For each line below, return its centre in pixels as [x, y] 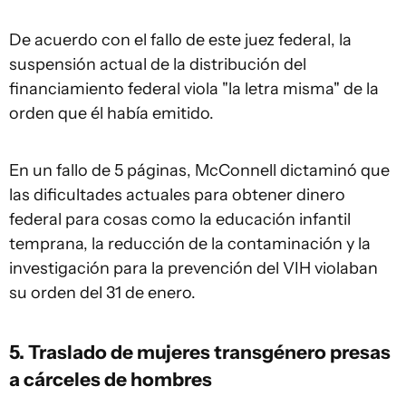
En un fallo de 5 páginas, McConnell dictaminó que [199, 171]
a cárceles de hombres [111, 379]
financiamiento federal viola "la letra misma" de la [194, 89]
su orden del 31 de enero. [102, 293]
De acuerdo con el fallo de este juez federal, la [180, 40]
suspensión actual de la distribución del [158, 65]
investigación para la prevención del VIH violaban [193, 269]
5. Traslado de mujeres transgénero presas [200, 352]
